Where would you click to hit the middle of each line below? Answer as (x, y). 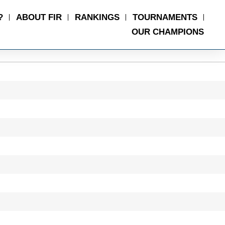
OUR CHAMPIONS (168, 32)
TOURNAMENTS (165, 17)
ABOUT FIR (39, 17)
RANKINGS (97, 17)
